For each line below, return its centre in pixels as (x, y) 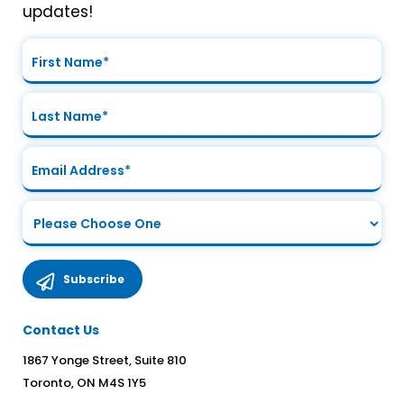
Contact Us (61, 330)
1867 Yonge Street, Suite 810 (105, 360)
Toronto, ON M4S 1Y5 (84, 383)
